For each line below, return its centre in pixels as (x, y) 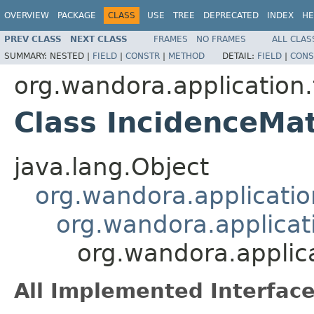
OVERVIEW (27, 15)
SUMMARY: (27, 56)
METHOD (186, 56)
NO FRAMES (221, 39)
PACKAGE (77, 15)
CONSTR (143, 56)
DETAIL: (240, 56)
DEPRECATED (231, 15)
